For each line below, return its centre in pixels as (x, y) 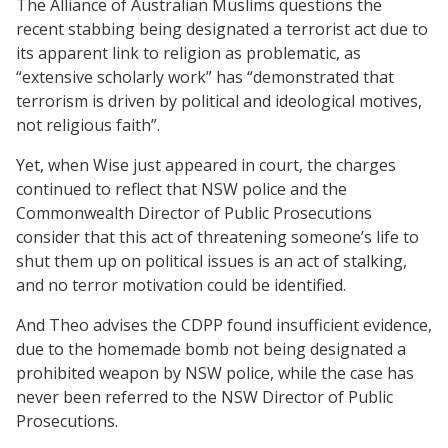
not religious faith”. (88, 124)
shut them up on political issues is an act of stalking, (211, 260)
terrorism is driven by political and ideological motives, (219, 100)
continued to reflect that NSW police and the (181, 188)
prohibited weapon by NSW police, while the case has (215, 372)
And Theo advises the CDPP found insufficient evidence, (224, 324)
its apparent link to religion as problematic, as (188, 52)
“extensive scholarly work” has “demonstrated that (205, 76)
